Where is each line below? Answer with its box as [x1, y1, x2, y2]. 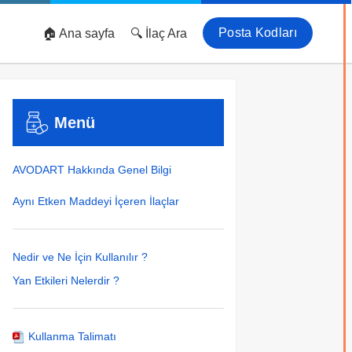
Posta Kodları [218, 26, 297, 39]
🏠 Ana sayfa [42, 27, 115, 40]
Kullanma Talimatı [24, 330, 116, 343]
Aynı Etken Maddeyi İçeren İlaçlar [12, 195, 179, 207]
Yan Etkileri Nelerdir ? [12, 274, 119, 287]
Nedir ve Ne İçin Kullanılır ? [12, 251, 148, 263]
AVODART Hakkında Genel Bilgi [12, 163, 171, 176]
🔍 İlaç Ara [130, 27, 188, 40]
